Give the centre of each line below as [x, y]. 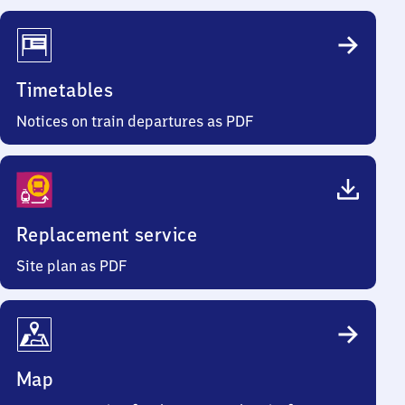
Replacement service [107, 235]
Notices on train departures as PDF [135, 121]
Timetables [65, 90]
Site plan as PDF [72, 266]
